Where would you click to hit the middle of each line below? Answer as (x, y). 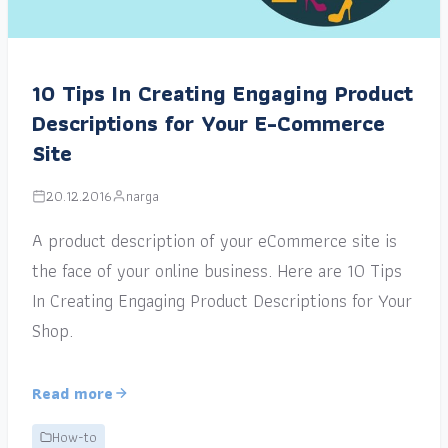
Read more (72, 393)
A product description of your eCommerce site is (214, 240)
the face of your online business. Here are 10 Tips (217, 270)
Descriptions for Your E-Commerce (208, 123)
